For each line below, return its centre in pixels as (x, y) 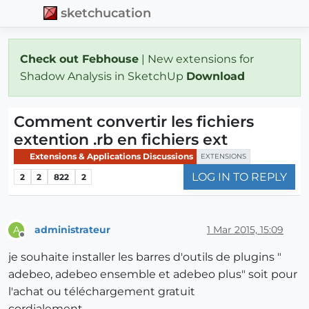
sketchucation (106, 13)
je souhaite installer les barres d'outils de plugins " (145, 257)
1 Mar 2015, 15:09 (245, 229)
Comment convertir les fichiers (134, 121)
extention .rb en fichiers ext (121, 139)
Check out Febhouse (79, 59)
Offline (35, 241)
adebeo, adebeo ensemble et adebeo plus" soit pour (153, 275)
